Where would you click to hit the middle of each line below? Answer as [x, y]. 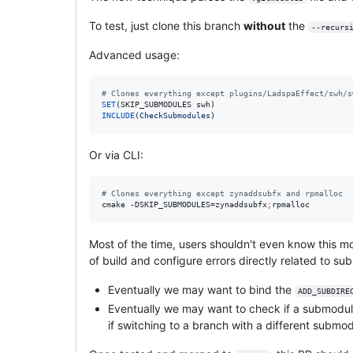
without [264, 25]
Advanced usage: [134, 54]
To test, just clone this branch [166, 25]
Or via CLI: [116, 154]
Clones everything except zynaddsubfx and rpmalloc [225, 193]
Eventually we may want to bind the [201, 289]
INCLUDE [118, 115]
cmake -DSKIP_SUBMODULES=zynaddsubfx [184, 204]
